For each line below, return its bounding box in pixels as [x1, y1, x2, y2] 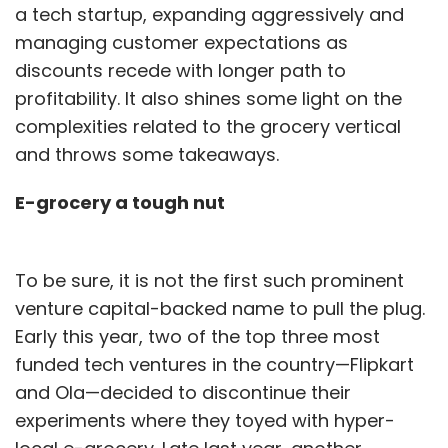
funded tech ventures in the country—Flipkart [15, 351, 414, 377]
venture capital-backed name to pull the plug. [15, 295, 425, 321]
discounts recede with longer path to [15, 57, 346, 83]
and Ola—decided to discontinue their [15, 379, 351, 405]
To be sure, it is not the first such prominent [15, 267, 404, 293]
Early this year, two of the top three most [15, 323, 380, 349]
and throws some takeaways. [15, 141, 279, 167]
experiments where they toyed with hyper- [15, 407, 395, 433]
